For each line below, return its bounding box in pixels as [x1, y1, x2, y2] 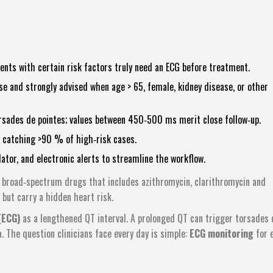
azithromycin [141, 174, 190, 190]
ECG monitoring [190, 226, 253, 241]
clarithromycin [194, 174, 250, 190]
